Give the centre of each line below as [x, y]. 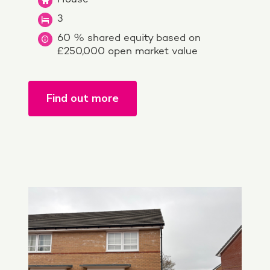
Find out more [83, 98]
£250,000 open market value [127, 52]
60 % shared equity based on [129, 38]
